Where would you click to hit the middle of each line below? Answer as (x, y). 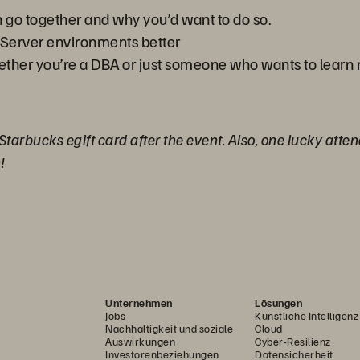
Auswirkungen (140, 341)
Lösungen (278, 303)
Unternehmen (139, 303)
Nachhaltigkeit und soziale (169, 328)
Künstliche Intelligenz (307, 315)
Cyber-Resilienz (293, 341)
